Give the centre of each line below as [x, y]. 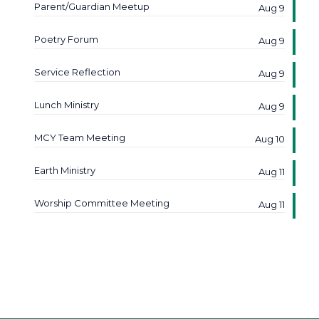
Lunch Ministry [67, 105]
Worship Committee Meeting [102, 203]
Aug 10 [270, 139]
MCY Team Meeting [80, 137]
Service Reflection [77, 72]
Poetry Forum [66, 39]
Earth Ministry [65, 170]
